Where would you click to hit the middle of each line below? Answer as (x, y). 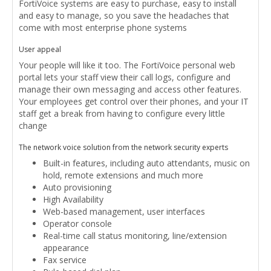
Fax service (65, 260)
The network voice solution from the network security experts (123, 147)
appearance (66, 247)
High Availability (73, 199)
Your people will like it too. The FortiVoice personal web (127, 65)
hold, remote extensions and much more (123, 175)
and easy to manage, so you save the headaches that (124, 15)
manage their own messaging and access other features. (130, 89)
